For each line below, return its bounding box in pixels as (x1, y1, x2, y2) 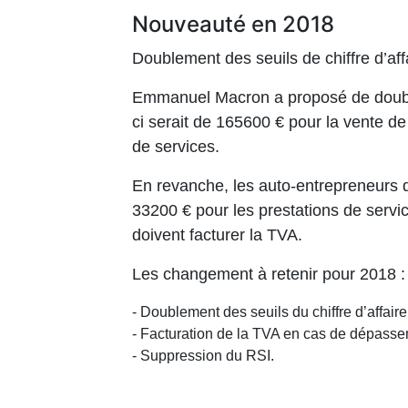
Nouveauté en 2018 (132, 11, 334, 38)
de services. (132, 138, 219, 157)
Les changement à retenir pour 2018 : (132, 265, 405, 284)
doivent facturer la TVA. (132, 226, 302, 245)
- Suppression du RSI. (132, 348, 274, 364)
